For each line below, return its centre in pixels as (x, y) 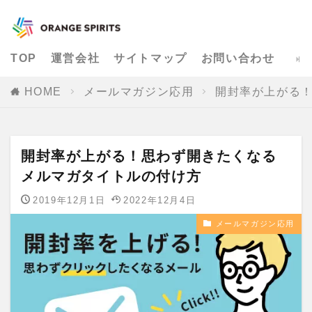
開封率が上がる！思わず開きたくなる (149, 156)
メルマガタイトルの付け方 (111, 176)
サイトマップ (150, 58)
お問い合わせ (238, 58)
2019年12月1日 (69, 200)
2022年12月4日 (160, 200)
